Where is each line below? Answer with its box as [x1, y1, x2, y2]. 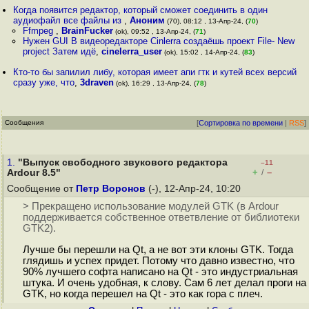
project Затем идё [22, 46, 96, 57]
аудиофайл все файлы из [13, 15, 125, 26]
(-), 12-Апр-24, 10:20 [146, 183, 243, 194]
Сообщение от [7, 183, 76, 194]
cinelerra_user [101, 46, 162, 57]
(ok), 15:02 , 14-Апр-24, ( [161, 48, 244, 56]
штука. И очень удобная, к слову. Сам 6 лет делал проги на [22, 277, 306, 289]
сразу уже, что [13, 77, 75, 88]
